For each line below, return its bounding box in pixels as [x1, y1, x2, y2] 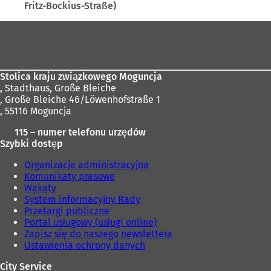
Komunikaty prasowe [24, 171, 115, 183]
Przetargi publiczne [24, 205, 109, 217]
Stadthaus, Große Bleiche [2, 82, 116, 94]
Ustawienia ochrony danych [24, 240, 145, 252]
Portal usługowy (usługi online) [24, 217, 157, 229]
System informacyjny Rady [24, 194, 140, 206]
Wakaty [24, 182, 56, 194]
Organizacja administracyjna [24, 159, 149, 171]
